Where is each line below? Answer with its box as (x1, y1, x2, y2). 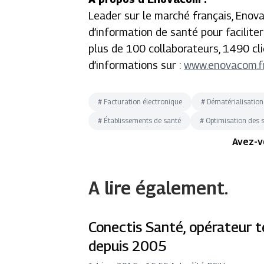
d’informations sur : (88, 59, 184, 71)
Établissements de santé (104, 116, 181, 125)
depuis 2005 (88, 237, 167, 254)
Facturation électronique (104, 97, 183, 106)
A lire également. (88, 177, 229, 199)
